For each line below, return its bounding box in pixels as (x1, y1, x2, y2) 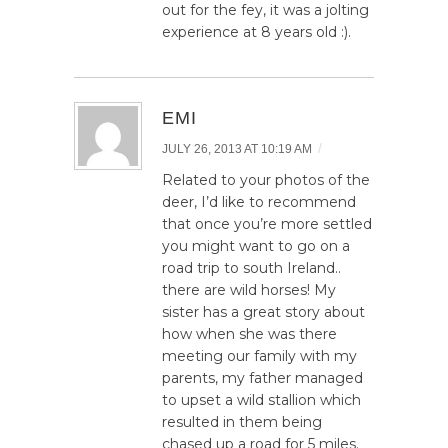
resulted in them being (162, 413, 322, 432)
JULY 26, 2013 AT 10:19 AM (162, 142, 312, 157)
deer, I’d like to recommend (162, 193, 356, 212)
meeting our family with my (162, 347, 357, 366)
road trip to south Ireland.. (162, 259, 341, 278)
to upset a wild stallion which (162, 391, 361, 410)
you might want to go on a (162, 237, 350, 256)
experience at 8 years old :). (162, 23, 351, 42)
